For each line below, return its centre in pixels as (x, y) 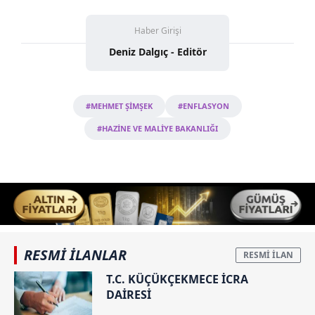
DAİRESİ (129, 294)
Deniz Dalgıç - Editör (157, 51)
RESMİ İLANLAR (75, 255)
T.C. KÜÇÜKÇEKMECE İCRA (177, 279)
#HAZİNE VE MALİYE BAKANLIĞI (157, 128)
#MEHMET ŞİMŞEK (119, 105)
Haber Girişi (157, 30)
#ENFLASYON (204, 105)
